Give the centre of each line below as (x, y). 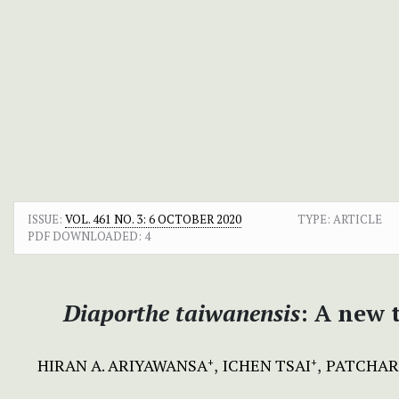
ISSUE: (46, 219)
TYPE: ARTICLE (339, 219)
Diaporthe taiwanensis (182, 312)
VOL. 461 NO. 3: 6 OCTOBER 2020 (153, 219)
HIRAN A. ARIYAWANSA (122, 365)
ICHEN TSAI (267, 365)
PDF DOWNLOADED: (85, 236)
